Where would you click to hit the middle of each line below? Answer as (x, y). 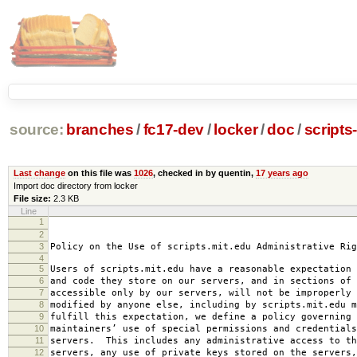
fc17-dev (174, 130)
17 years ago (282, 173)
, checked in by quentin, (204, 173)
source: (36, 130)
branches (100, 130)
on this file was (99, 173)
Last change (39, 173)
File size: (32, 198)
